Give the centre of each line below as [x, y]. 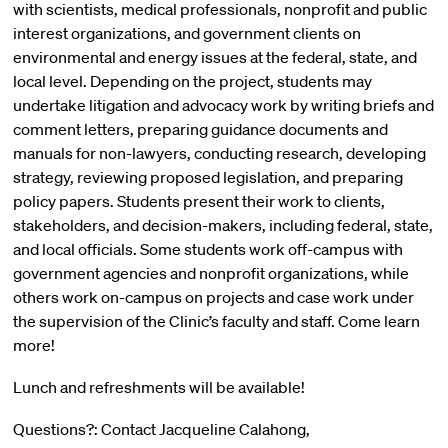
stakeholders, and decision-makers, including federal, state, [222, 225]
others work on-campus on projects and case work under [213, 297]
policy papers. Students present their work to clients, [198, 201]
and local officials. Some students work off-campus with [207, 249]
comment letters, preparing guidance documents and [200, 129]
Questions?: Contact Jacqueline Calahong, [161, 429]
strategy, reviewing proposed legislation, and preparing [207, 177]
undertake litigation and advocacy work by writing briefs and [223, 105]
